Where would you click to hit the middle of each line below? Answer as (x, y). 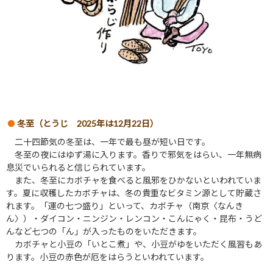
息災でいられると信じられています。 (78, 168)
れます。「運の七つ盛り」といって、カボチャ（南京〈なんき (125, 206)
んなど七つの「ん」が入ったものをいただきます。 (104, 232)
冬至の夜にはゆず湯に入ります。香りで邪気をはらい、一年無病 (134, 155)
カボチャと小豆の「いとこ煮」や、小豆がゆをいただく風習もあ (134, 244)
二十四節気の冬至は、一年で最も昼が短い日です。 (108, 142)
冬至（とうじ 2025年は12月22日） (87, 124)
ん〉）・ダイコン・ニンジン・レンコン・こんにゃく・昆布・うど (134, 219)
